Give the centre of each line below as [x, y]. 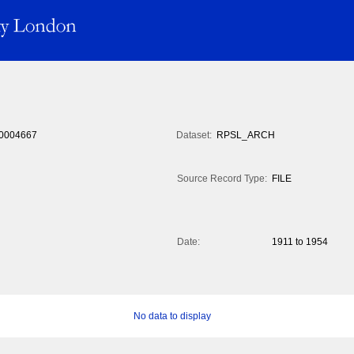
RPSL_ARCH [246, 136]
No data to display [172, 316]
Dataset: [194, 136]
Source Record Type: [222, 179]
